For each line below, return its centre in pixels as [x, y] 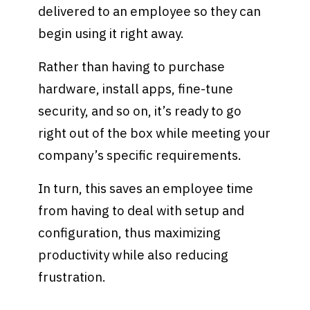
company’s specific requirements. [142, 155]
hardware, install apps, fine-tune [136, 89]
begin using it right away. [113, 34]
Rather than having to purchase [132, 66]
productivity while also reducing [134, 254]
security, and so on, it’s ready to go [140, 111]
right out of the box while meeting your [155, 133]
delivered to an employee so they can [150, 11]
